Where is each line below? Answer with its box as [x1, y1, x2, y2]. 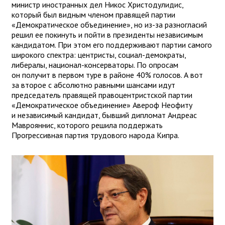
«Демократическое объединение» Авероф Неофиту [12, 100, 192, 110]
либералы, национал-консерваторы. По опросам [12, 60, 178, 70]
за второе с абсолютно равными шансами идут [12, 80, 175, 90]
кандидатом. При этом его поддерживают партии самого [12, 40, 212, 50]
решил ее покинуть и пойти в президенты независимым [12, 30, 203, 40]
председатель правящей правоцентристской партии [12, 90, 192, 100]
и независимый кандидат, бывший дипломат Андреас [12, 110, 197, 121]
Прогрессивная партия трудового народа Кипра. [12, 130, 181, 141]
